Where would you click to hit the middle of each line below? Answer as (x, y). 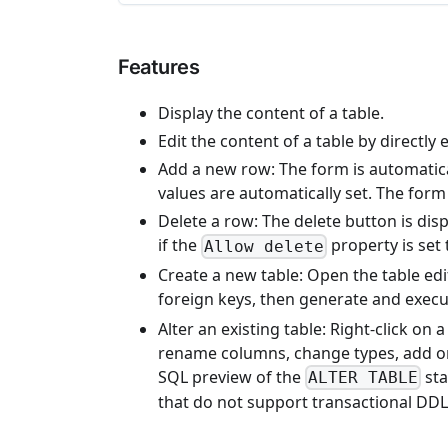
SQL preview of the (231, 376)
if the (179, 245)
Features (158, 67)
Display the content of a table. (271, 113)
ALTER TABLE (363, 378)
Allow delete (264, 246)
